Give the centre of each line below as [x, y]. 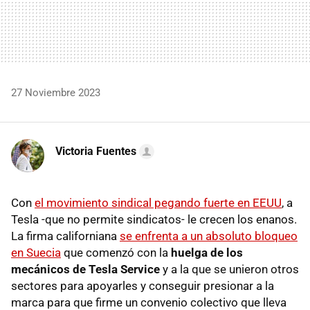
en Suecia [36, 252]
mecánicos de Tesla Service [85, 269]
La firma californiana [65, 236]
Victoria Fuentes [96, 151]
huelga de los [207, 252]
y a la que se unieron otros [229, 269]
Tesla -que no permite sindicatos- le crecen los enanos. [154, 219]
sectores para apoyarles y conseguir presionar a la [143, 285]
